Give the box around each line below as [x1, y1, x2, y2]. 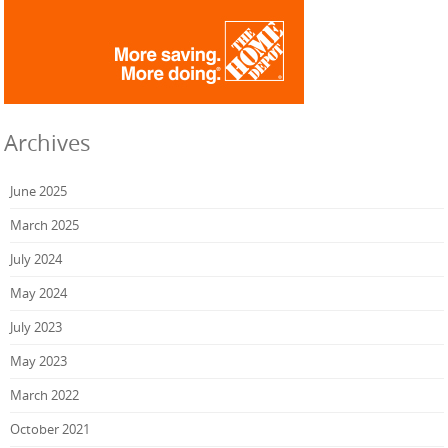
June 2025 [10, 182, 67, 201]
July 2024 [10, 250, 62, 269]
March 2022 [10, 386, 79, 405]
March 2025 [10, 216, 79, 235]
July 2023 [10, 318, 62, 337]
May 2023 [10, 352, 67, 371]
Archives [4, 128, 91, 158]
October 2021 [10, 420, 90, 439]
